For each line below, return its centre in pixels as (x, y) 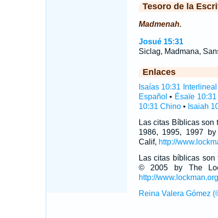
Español (153, 97)
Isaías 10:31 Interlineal (178, 87)
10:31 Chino (160, 106)
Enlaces (159, 72)
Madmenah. (160, 24)
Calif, (148, 142)
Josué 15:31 (161, 42)
